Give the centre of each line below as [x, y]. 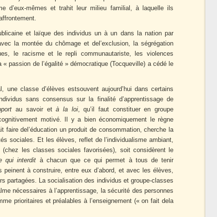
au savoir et [34, 109]
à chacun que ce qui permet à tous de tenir [105, 160]
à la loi [67, 109]
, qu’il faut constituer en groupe [125, 109]
